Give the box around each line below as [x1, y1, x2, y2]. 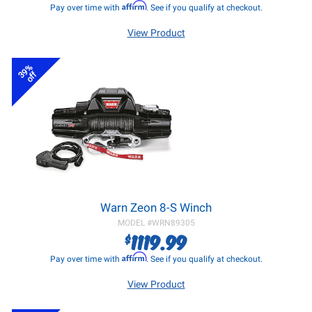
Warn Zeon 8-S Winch [100, 201, 212, 214]
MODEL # [117, 218, 152, 228]
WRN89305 [151, 218, 195, 228]
